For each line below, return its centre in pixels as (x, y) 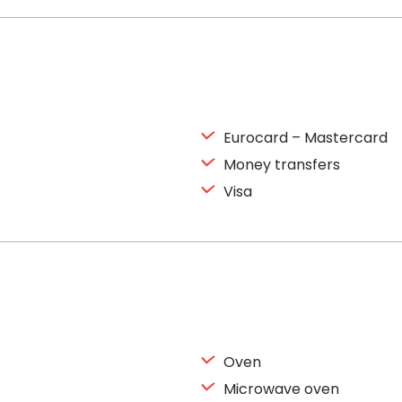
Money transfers (280, 165)
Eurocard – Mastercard (304, 138)
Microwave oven (280, 389)
